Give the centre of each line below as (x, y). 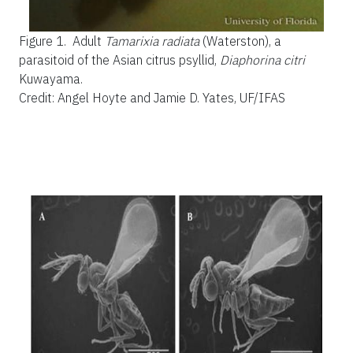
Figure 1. (44, 41)
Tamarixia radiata (152, 41)
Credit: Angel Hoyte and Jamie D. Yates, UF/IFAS (152, 97)
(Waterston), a (240, 41)
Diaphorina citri (262, 59)
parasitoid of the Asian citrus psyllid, (119, 59)
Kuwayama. (51, 78)
